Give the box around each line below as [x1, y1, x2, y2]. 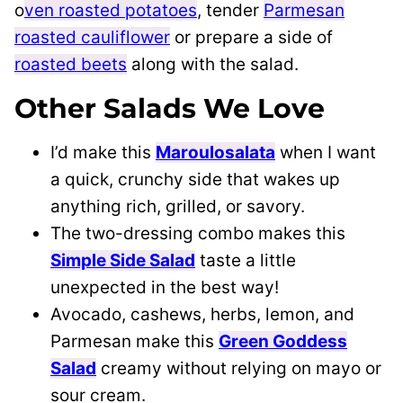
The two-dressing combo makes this [50, 223, 345, 245]
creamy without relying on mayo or [96, 358, 381, 380]
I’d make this [50, 142, 156, 164]
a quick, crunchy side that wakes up [50, 169, 340, 191]
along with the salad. [127, 54, 299, 76]
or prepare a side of [170, 27, 333, 49]
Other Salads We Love [14, 92, 325, 126]
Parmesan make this [50, 331, 219, 353]
